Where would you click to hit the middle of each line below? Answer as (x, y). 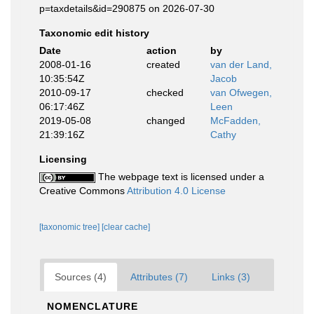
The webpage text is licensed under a (180, 177)
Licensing (63, 159)
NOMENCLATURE (93, 306)
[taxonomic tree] (70, 227)
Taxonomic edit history (94, 33)
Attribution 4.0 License (176, 191)
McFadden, (235, 121)
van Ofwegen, (241, 93)
